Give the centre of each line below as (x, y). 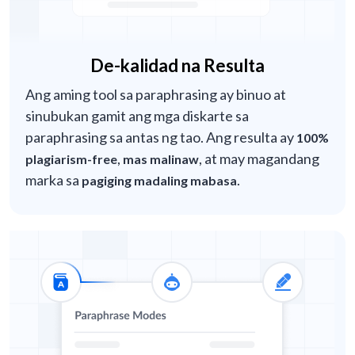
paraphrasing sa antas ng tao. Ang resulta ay (161, 137)
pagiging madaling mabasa (159, 181)
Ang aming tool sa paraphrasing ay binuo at (156, 95)
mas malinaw (161, 159)
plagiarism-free (71, 159)
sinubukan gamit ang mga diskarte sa (137, 116)
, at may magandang (259, 159)
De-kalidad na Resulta (177, 66)
